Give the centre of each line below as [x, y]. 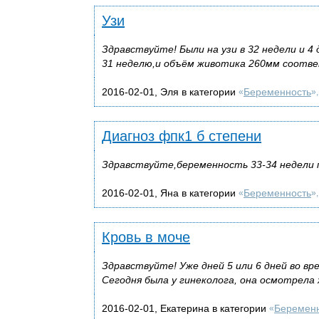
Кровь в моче [146, 237]
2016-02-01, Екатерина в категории [185, 308]
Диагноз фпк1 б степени [182, 136]
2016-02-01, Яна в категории [170, 193]
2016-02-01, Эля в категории [170, 91]
